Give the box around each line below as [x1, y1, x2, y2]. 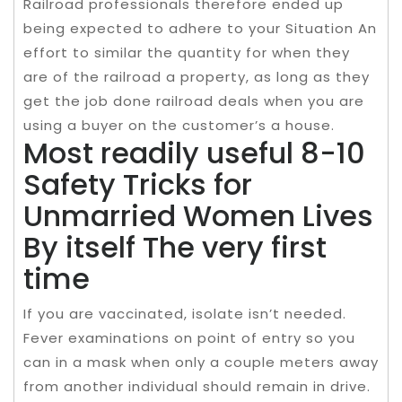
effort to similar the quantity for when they [23, 42, 350, 62]
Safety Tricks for [23, 163, 252, 205]
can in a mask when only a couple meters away [23, 352, 379, 371]
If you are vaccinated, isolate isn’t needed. [23, 303, 346, 323]
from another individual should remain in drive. [23, 376, 371, 396]
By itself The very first [23, 226, 327, 267]
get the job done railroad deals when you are [23, 91, 364, 110]
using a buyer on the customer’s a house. [23, 115, 335, 135]
